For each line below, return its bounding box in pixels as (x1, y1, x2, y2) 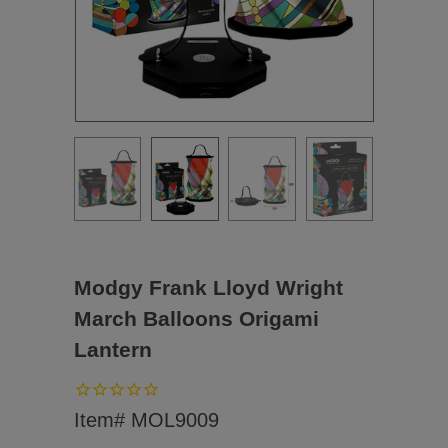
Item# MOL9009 (74, 409, 219, 432)
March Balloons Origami (74, 306, 319, 330)
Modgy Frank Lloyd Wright (74, 275, 343, 299)
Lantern (74, 337, 152, 361)
